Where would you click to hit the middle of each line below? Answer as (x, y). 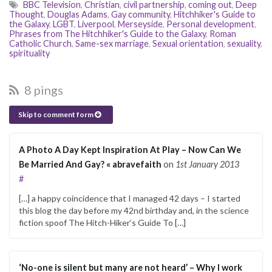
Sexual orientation (188, 43)
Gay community (141, 14)
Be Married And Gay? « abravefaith (90, 164)
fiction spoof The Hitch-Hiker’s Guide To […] (102, 222)
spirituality (29, 53)
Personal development (210, 24)
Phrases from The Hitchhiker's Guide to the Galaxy (107, 33)
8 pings (42, 90)
